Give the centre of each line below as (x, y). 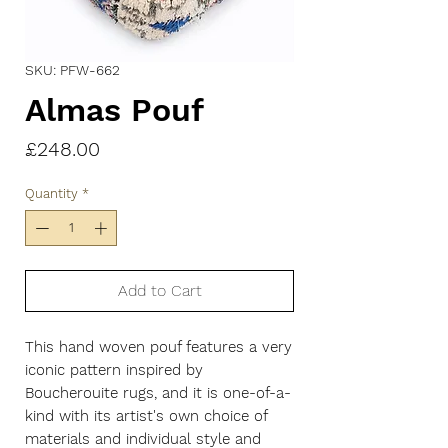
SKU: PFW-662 (72, 70)
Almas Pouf (114, 110)
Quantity (51, 193)
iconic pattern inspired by (114, 369)
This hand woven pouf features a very (158, 346)
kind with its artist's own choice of (146, 415)
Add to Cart (159, 290)
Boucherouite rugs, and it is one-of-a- (158, 392)
